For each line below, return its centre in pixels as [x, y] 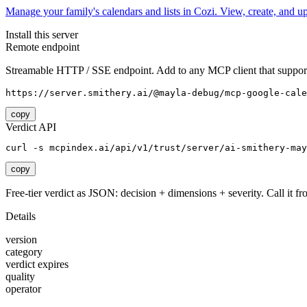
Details [21, 217]
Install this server [42, 35]
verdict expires [37, 265]
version [21, 240]
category [24, 252]
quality [20, 277]
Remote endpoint [42, 47]
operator [23, 289]
